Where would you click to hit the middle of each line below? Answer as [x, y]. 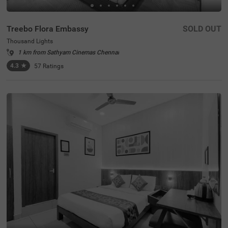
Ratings [53, 66]
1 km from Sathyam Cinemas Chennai [68, 53]
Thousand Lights [30, 41]
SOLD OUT [202, 29]
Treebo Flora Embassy [48, 29]
